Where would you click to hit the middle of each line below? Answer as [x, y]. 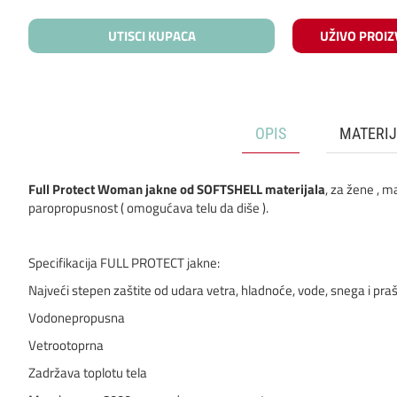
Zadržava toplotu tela [88, 373]
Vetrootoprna [66, 346]
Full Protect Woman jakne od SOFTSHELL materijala [177, 190]
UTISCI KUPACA [152, 36]
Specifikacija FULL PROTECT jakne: [124, 263]
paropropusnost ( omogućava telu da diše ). [148, 208]
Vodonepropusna [77, 318]
